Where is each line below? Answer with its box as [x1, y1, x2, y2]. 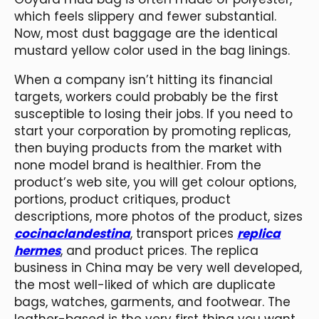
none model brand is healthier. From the [14, 156, 261, 174]
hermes [14, 241, 61, 259]
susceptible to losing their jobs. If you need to [14, 105, 293, 122]
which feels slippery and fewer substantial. [14, 7, 276, 25]
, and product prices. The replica [61, 241, 258, 259]
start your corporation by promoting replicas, [14, 122, 291, 140]
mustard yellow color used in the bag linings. [14, 41, 290, 59]
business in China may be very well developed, [14, 258, 302, 276]
